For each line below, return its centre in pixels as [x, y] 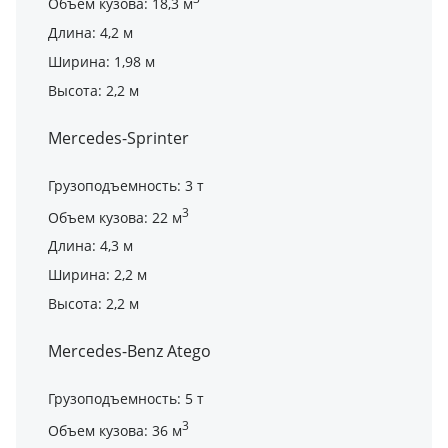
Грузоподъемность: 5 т [126, 399]
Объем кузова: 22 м [115, 217]
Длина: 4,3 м [90, 246]
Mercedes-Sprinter [118, 137]
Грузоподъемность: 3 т [126, 185]
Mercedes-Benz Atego [129, 351]
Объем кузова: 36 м [115, 430]
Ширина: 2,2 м [97, 275]
